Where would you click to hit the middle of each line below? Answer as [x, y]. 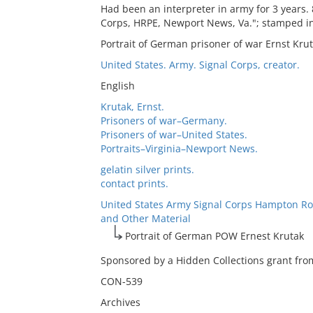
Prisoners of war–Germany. [163, 121]
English [117, 86]
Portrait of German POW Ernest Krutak [214, 236]
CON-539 [121, 281]
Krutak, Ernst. [132, 107]
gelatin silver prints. [147, 169]
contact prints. [134, 183]
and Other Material [145, 218]
